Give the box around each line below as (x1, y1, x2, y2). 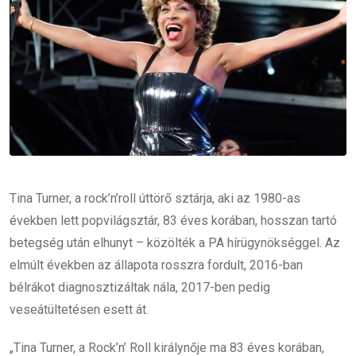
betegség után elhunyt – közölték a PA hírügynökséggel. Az (10, 235, 340, 251)
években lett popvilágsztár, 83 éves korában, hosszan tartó (10, 213, 337, 229)
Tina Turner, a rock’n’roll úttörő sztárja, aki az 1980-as (10, 191, 300, 207)
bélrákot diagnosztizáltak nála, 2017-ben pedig (10, 280, 270, 296)
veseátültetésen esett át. (10, 302, 149, 318)
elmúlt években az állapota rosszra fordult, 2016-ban (10, 257, 303, 273)
